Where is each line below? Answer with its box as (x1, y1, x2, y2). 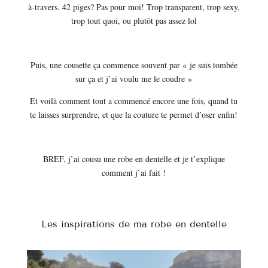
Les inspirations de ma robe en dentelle (41, 218, 227, 230)
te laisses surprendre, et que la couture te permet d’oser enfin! (30, 109, 238, 120)
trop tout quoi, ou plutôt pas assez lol (71, 15, 197, 26)
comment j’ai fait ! (102, 167, 166, 178)
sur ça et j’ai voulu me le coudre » (75, 73, 193, 84)
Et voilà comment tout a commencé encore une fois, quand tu (30, 95, 238, 106)
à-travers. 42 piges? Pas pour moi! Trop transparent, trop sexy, (28, 1, 240, 13)
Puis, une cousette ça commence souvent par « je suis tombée (30, 59, 237, 71)
